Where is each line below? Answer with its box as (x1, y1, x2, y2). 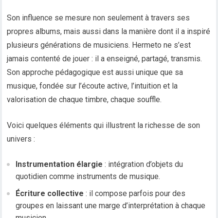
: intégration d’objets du (103, 160, 183, 169)
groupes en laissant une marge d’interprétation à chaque (16, 201, 206, 211)
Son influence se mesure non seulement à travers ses (7, 13, 190, 23)
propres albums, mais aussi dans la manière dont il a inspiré (7, 27, 211, 36)
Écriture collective (16, 189, 84, 199)
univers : (7, 134, 36, 144)
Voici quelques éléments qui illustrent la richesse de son (7, 121, 200, 130)
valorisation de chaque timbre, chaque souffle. (7, 95, 162, 105)
